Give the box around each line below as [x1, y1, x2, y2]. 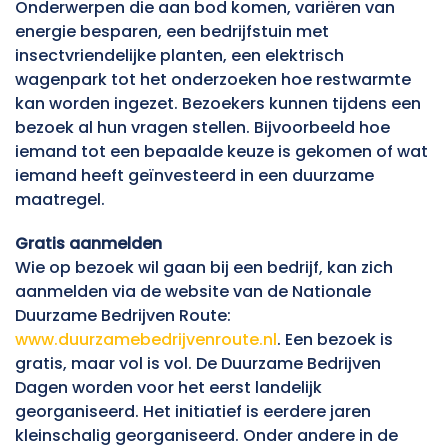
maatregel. [15, 188, 105, 212]
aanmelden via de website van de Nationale [15, 280, 371, 304]
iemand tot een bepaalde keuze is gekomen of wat [15, 140, 428, 164]
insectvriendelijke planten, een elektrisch [15, 44, 344, 68]
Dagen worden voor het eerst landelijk [15, 376, 322, 400]
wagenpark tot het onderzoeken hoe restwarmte [15, 68, 411, 92]
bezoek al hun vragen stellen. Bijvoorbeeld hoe [15, 116, 390, 140]
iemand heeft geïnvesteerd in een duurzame [15, 164, 374, 188]
